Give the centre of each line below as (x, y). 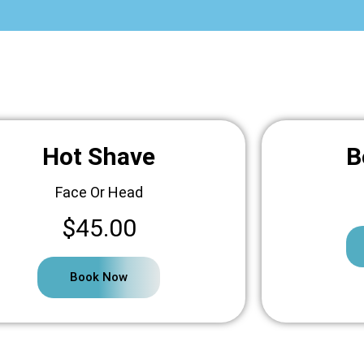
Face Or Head (99, 193)
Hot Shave (99, 157)
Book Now (99, 277)
